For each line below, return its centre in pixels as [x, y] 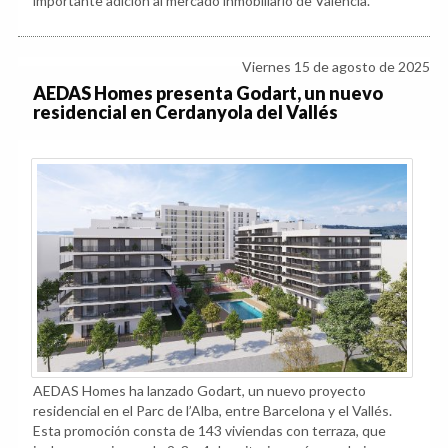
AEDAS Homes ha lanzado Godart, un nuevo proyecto [199, 390]
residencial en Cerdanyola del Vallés [185, 111]
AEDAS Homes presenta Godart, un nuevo [208, 92]
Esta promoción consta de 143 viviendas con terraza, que [209, 430]
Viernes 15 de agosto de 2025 [336, 66]
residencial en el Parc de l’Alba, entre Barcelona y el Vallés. [212, 410]
